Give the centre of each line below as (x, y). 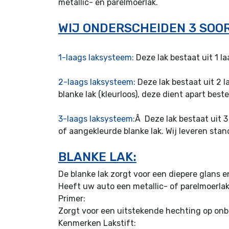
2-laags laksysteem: (97, 82)
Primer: (72, 198)
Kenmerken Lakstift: (97, 223)
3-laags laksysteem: (97, 119)
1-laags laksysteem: (96, 57)
